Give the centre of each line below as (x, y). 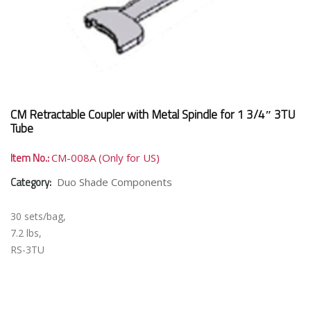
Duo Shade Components (115, 182)
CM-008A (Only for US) (106, 158)
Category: (32, 182)
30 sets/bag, (38, 216)
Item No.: (31, 158)
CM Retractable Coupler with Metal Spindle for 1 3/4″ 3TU (153, 115)
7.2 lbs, (26, 233)
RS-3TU (27, 250)
